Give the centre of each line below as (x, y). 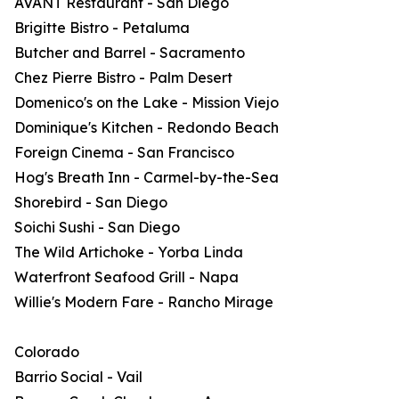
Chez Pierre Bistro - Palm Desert (123, 77)
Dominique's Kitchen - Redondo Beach (147, 127)
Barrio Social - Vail (78, 377)
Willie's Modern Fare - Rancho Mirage (144, 302)
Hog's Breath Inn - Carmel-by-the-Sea (147, 177)
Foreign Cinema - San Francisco (124, 152)
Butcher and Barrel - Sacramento (130, 53)
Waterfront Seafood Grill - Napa (126, 277)
